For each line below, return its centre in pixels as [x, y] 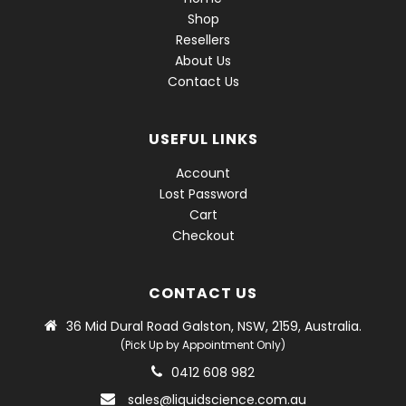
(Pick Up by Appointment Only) [203, 345]
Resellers [203, 40]
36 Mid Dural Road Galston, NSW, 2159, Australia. [214, 327]
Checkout [203, 236]
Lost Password [203, 194]
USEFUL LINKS [203, 140]
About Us [203, 61]
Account [203, 174]
